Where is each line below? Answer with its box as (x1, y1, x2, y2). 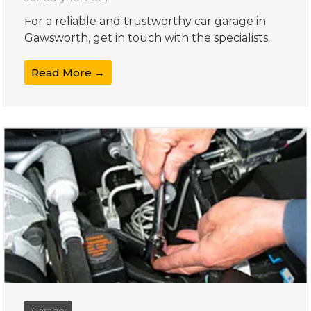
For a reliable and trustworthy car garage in (24, 14, 267, 28)
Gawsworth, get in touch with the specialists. (24, 31, 271, 44)
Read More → (31, 65, 106, 79)
